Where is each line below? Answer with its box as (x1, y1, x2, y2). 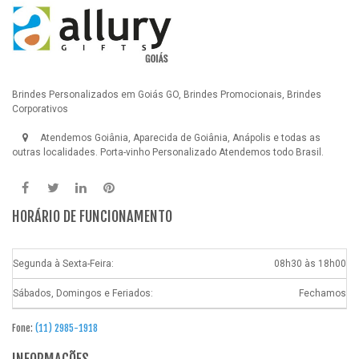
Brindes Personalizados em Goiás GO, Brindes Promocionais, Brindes (12, 89, 321, 101)
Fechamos (299, 288, 346, 300)
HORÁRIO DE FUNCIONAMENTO (12, 208, 172, 226)
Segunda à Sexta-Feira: (13, 258, 114, 270)
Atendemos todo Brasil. (216, 147, 324, 159)
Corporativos (12, 103, 68, 115)
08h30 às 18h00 (274, 258, 346, 270)
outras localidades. (12, 147, 100, 159)
